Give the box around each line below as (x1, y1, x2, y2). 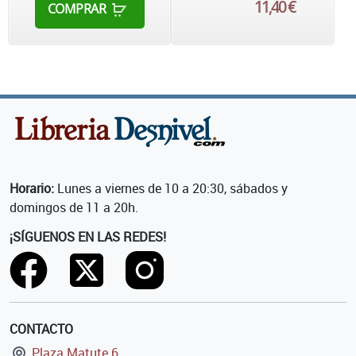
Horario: (10, 180, 54, 198)
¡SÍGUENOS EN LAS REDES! (10, 228, 166, 246)
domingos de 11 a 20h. (10, 199, 138, 217)
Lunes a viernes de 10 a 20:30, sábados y (54, 180, 288, 198)
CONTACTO (10, 320, 73, 339)
